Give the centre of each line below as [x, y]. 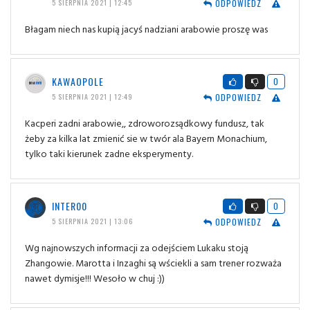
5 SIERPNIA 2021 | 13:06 [92, 221]
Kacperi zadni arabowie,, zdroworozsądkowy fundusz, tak [145, 123]
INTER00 [69, 206]
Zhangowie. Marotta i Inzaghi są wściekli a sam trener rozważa [153, 263]
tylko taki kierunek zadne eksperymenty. [109, 154]
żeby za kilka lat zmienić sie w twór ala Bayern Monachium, [146, 138]
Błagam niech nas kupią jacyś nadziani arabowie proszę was [146, 29]
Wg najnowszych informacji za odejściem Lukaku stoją [137, 248]
